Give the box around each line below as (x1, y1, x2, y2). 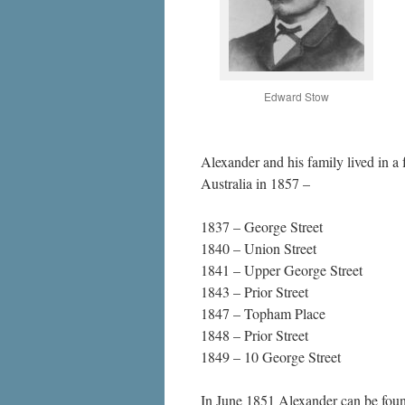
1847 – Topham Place (201, 304, 325, 323)
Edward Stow (263, 89, 329, 104)
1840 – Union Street (201, 239, 316, 258)
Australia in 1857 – (201, 174, 310, 193)
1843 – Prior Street (201, 282, 308, 301)
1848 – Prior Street (201, 325, 308, 344)
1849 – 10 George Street (201, 347, 341, 366)
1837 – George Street (201, 217, 323, 236)
